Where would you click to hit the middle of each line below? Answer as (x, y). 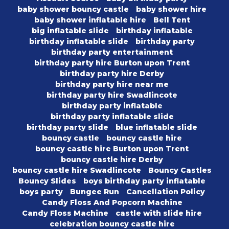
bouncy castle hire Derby (112, 160)
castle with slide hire (159, 213)
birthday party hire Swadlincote (112, 95)
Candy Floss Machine (65, 213)
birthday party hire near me (112, 85)
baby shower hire (171, 9)
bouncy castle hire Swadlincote (77, 170)
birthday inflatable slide (79, 42)
